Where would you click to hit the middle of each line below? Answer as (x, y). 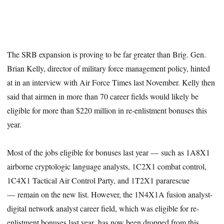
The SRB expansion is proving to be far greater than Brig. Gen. (107, 54)
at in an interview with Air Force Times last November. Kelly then (111, 82)
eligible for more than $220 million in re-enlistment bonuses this (107, 110)
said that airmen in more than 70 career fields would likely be (103, 96)
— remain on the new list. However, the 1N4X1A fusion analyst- (110, 194)
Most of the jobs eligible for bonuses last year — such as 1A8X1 (109, 152)
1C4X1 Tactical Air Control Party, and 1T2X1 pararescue (98, 180)
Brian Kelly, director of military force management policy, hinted (109, 68)
